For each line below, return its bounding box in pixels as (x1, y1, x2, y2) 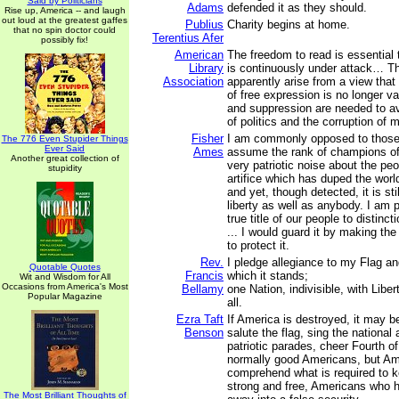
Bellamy (182, 282, 224, 296)
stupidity (47, 163, 82, 173)
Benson (184, 326, 224, 339)
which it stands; (227, 269, 308, 282)
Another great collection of (10, 153, 119, 163)
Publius (185, 18, 224, 31)
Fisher (191, 132, 224, 145)
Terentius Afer (152, 31, 224, 45)
